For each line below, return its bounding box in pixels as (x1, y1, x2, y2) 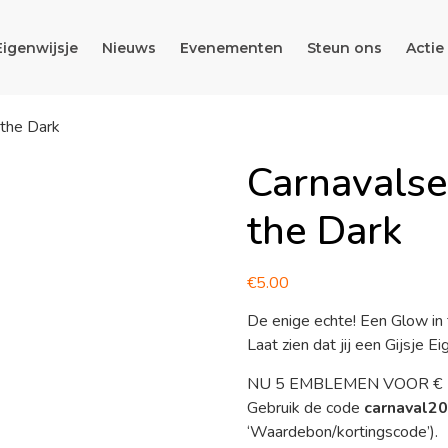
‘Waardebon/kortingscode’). (246, 420, 438, 443)
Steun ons (306, 38, 382, 57)
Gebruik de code (246, 396, 364, 419)
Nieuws (101, 38, 156, 57)
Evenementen (179, 38, 283, 57)
